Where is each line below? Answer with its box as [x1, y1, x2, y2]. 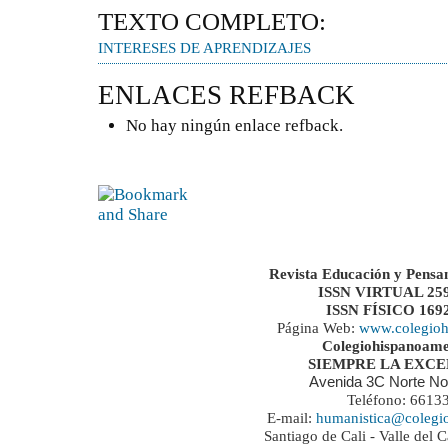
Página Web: [277, 318, 360, 336]
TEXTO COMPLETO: [98, 8, 326, 36]
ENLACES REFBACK [98, 80, 355, 111]
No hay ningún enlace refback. [126, 116, 343, 136]
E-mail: [267, 408, 317, 426]
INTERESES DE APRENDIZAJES [98, 40, 311, 57]
